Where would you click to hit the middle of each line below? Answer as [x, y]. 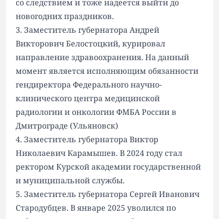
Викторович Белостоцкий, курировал [90, 43]
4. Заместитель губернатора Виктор [87, 139]
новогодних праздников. [65, 16]
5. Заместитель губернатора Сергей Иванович [108, 194]
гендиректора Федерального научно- [89, 84]
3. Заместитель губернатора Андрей [88, 30]
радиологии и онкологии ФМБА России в [96, 112]
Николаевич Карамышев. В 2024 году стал [99, 153]
